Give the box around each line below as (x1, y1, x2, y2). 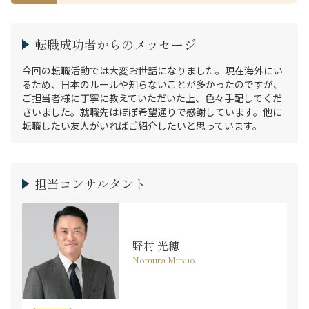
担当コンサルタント (34, 175, 146, 192)
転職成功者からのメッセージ (34, 35, 196, 53)
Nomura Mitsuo (132, 253, 195, 266)
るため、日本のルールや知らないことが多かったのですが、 (22, 77, 283, 91)
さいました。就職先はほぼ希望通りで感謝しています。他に (22, 105, 282, 119)
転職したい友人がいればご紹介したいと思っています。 (22, 119, 262, 132)
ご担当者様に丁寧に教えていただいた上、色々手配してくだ (22, 91, 282, 105)
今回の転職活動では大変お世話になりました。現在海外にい (22, 63, 283, 77)
